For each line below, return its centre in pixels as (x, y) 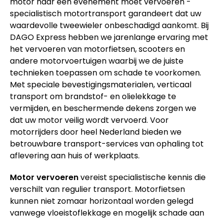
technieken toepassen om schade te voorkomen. (106, 73)
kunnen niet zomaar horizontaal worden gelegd (102, 201)
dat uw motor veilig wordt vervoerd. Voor (89, 120)
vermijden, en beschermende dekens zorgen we (103, 108)
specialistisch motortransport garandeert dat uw (106, 13)
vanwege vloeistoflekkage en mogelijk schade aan (107, 213)
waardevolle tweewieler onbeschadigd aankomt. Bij (109, 25)
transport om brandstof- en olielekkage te (93, 96)
